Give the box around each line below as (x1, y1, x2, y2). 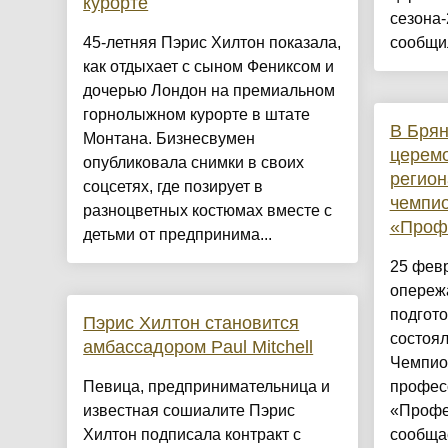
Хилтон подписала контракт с (83, 426, 302, 444)
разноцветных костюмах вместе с (83, 202, 333, 220)
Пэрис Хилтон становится (83, 313, 300, 334)
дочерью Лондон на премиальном (83, 82, 336, 100)
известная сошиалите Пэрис (83, 402, 296, 420)
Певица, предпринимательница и (83, 378, 331, 396)
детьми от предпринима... (83, 226, 273, 244)
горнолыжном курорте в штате (83, 106, 311, 124)
